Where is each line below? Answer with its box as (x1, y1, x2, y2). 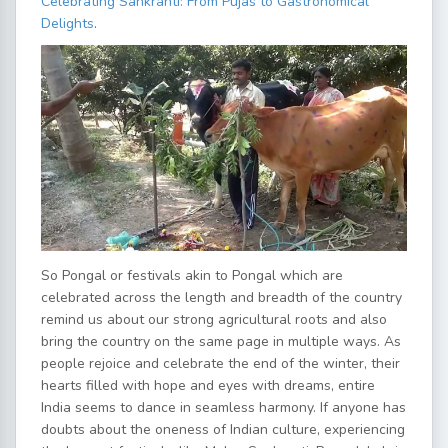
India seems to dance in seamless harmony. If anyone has (41, 397, 406, 417)
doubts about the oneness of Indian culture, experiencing (41, 419, 405, 439)
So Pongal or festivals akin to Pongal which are (41, 265, 343, 285)
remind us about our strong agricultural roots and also (41, 309, 387, 329)
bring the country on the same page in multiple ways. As (41, 331, 401, 351)
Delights (41, 14, 94, 33)
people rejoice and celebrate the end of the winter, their (41, 353, 400, 373)
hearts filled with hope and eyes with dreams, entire (41, 375, 375, 395)
